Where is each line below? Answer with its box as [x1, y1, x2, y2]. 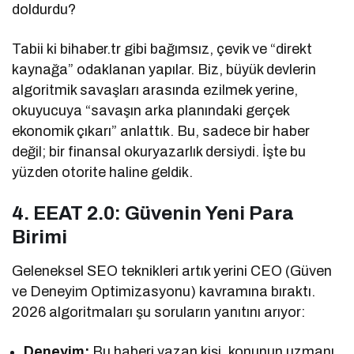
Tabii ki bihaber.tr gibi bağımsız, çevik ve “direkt [12, 41, 313, 58]
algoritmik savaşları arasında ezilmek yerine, [12, 82, 299, 99]
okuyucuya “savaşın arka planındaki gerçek [12, 103, 290, 119]
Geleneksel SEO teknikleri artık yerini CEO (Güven [12, 263, 333, 280]
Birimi [12, 227, 67, 248]
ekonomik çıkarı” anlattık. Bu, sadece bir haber [12, 123, 311, 140]
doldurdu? [12, 2, 76, 18]
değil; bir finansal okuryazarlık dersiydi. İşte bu [12, 144, 307, 160]
